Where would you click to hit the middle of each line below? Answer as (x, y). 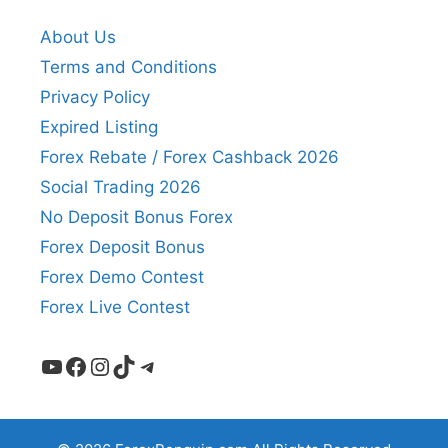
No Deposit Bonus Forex (136, 217)
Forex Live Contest (115, 307)
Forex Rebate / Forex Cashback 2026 (189, 157)
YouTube (87, 365)
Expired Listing (99, 127)
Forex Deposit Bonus (122, 247)
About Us (78, 37)
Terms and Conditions (128, 67)
